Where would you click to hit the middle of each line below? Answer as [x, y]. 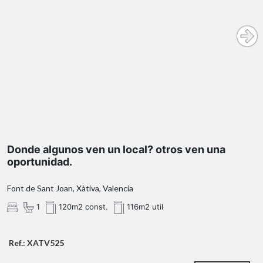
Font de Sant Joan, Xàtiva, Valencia [70, 188]
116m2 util [144, 206]
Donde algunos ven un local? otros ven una [116, 149]
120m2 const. [82, 206]
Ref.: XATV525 [36, 242]
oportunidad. [40, 161]
